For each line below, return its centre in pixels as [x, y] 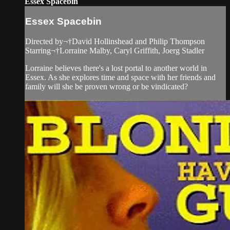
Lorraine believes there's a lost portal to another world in [116, 68]
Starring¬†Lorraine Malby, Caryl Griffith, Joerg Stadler [115, 50]
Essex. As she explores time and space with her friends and [120, 77]
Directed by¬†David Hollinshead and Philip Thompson [115, 41]
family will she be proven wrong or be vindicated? [107, 86]
